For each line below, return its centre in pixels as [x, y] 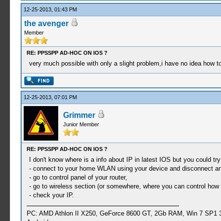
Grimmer [79, 115]
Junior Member [81, 124]
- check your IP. [51, 195]
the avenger [46, 23]
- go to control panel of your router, [78, 177]
